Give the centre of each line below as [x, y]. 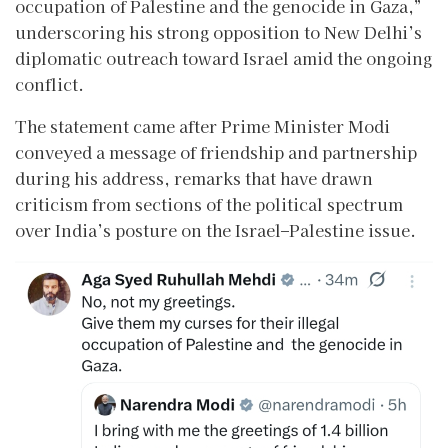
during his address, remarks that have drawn [194, 177]
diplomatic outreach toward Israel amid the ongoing [223, 57]
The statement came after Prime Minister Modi [202, 125]
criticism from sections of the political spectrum [209, 203]
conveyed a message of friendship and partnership [216, 151]
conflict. [49, 83]
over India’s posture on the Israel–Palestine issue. [215, 229]
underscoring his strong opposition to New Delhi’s [218, 31]
